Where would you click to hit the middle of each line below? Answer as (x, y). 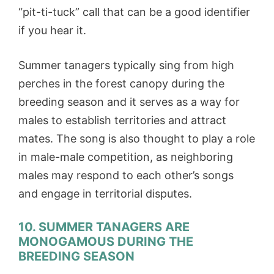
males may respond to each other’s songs (126, 175)
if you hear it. (52, 30)
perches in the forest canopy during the (121, 83)
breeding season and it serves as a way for (129, 102)
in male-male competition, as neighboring (126, 157)
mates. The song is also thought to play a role (137, 138)
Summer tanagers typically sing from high (126, 65)
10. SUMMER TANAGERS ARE (104, 227)
